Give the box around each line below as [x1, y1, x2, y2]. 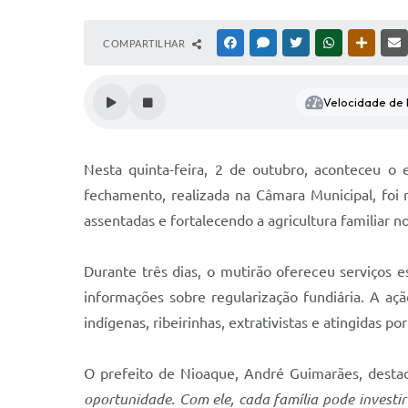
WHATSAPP [338, 37, 391, 48]
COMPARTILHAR [103, 37, 188, 49]
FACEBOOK [240, 37, 292, 48]
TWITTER [305, 37, 348, 48]
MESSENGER [272, 37, 330, 48]
